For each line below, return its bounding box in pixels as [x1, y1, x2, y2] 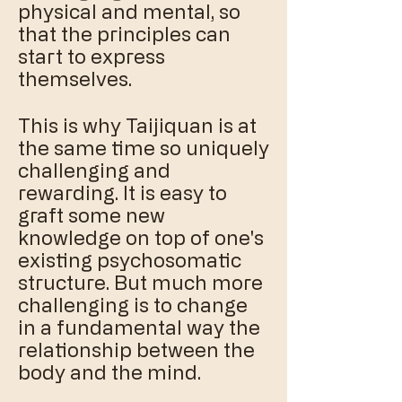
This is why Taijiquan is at [18, 114, 257, 136]
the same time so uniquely [18, 136, 269, 159]
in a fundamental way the [18, 316, 260, 338]
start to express [18, 45, 165, 67]
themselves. [18, 67, 132, 90]
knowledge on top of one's [18, 226, 264, 249]
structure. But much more [18, 271, 263, 293]
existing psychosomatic [18, 249, 241, 271]
